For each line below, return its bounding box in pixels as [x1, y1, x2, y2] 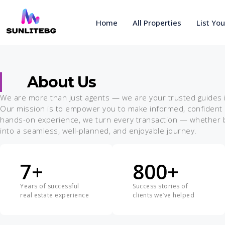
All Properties [133, 18, 181, 28]
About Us [27, 72, 96, 91]
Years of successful [20, 181, 79, 190]
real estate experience [20, 190, 89, 199]
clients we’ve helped [133, 190, 194, 199]
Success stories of [133, 181, 188, 190]
